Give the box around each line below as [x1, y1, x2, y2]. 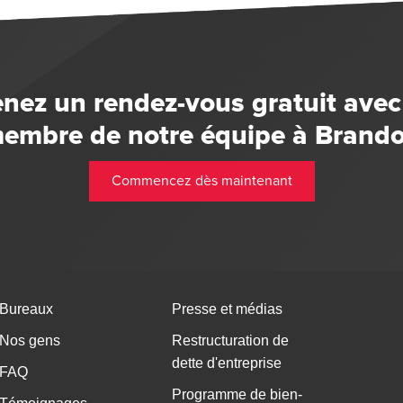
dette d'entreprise [171, 355, 282, 372]
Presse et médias [171, 301, 282, 318]
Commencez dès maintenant [111, 171, 292, 190]
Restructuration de [171, 333, 289, 349]
